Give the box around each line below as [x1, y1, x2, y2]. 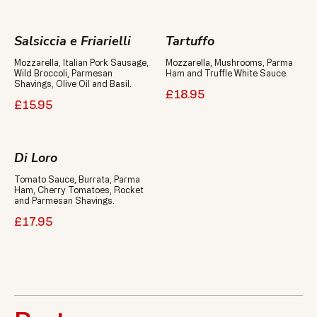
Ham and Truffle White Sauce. [166, 68, 288, 78]
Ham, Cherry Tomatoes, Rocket [14, 185, 144, 195]
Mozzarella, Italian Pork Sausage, [14, 57, 149, 67]
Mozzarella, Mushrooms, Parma [166, 57, 293, 67]
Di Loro [14, 149, 57, 166]
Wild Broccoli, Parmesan [14, 68, 113, 78]
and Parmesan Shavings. [14, 195, 115, 205]
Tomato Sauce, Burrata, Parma [14, 174, 140, 184]
